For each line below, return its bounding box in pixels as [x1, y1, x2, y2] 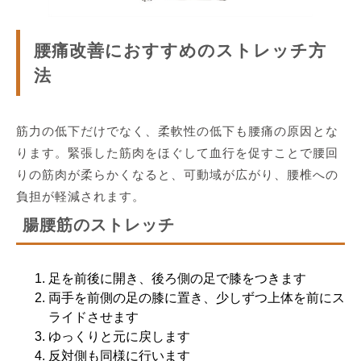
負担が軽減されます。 [16, 189, 145, 203]
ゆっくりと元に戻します [48, 329, 190, 343]
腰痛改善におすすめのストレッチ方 [34, 40, 326, 60]
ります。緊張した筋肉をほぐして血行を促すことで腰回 [16, 145, 338, 160]
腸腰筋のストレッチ [23, 215, 175, 234]
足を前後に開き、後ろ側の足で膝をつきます [48, 271, 306, 285]
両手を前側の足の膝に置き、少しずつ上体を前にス [48, 290, 345, 305]
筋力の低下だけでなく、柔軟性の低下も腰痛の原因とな [16, 123, 338, 138]
